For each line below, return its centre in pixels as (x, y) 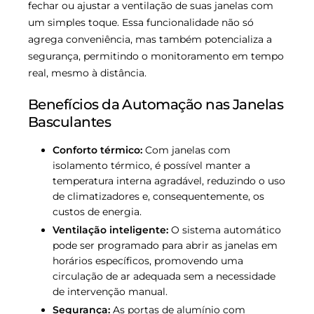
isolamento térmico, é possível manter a (151, 165)
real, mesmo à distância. (87, 73)
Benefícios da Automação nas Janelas (156, 104)
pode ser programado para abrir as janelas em (165, 246)
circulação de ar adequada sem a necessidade (164, 277)
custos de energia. (97, 211)
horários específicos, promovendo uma (148, 261)
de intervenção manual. (110, 292)
